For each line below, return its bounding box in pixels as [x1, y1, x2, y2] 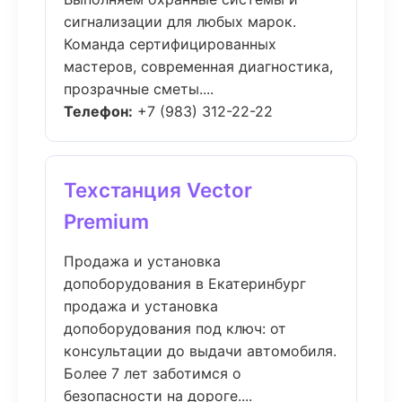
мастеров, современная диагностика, [64, 57, 333, 75]
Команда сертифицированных [64, 35, 276, 53]
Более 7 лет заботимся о [64, 364, 241, 382]
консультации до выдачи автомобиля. [64, 342, 336, 360]
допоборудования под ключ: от [64, 319, 286, 337]
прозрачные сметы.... [64, 80, 214, 98]
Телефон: [64, 102, 133, 120]
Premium [64, 209, 149, 233]
